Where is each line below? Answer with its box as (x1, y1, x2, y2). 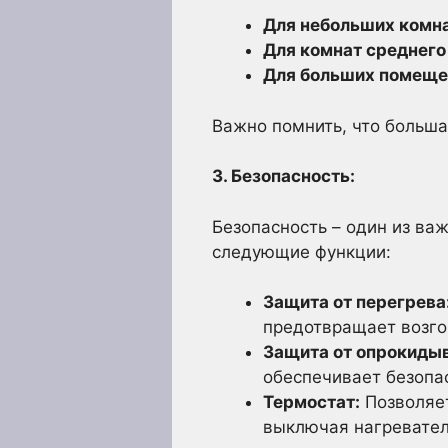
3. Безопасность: (212, 166, 355, 186)
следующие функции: (212, 241, 391, 262)
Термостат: (263, 392, 360, 412)
